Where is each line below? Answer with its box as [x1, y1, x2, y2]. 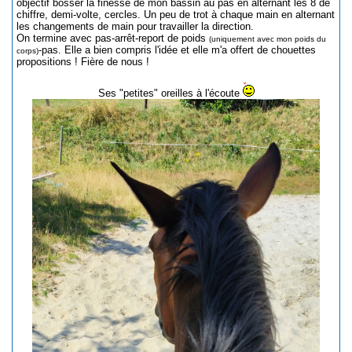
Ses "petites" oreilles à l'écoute [97, 86, 243, 99]
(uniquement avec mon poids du [209, 34, 326, 43]
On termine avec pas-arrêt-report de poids [16, 31, 209, 44]
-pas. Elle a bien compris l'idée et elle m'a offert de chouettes [38, 43, 316, 56]
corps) [16, 46, 38, 55]
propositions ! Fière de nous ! [16, 55, 149, 68]
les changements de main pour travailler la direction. [16, 20, 254, 32]
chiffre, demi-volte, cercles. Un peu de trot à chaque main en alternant [16, 8, 335, 20]
